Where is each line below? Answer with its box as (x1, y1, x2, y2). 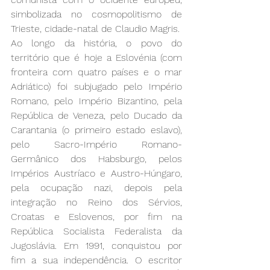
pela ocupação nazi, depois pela (11, 181, 182, 193)
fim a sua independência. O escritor (11, 254, 182, 266)
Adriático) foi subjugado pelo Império (11, 80, 182, 92)
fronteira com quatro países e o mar (11, 66, 182, 78)
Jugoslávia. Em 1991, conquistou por (11, 239, 182, 251)
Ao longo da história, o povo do (11, 37, 182, 49)
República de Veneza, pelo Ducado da (11, 109, 182, 121)
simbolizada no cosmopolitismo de (11, 8, 182, 20)
